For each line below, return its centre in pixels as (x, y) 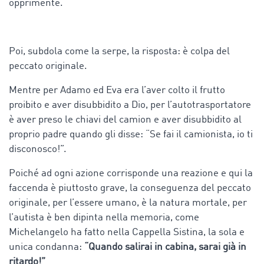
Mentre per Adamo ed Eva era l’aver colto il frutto (117, 90)
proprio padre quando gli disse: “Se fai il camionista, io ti (131, 134)
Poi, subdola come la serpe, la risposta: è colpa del (119, 51)
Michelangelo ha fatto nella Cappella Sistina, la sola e (127, 232)
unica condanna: (47, 247)
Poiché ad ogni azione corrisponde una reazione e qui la (131, 173)
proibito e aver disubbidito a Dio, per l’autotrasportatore (130, 105)
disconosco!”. (38, 149)
